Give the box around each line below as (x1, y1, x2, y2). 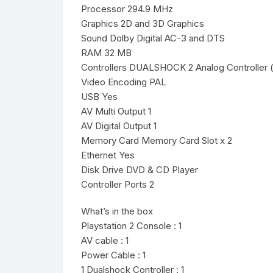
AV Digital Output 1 (81, 120, 157, 132)
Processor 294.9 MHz (81, 3, 173, 15)
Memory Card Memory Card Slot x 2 (81, 135, 232, 146)
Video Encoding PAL (81, 76, 166, 88)
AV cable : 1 (81, 235, 129, 246)
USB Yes (81, 91, 118, 102)
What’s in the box (81, 205, 153, 217)
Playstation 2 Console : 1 (81, 220, 182, 232)
